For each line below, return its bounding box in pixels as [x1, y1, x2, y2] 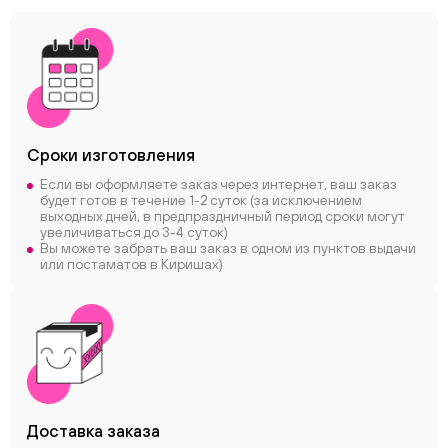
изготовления [82, 145, 195, 165]
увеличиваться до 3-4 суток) [40, 224, 228, 240]
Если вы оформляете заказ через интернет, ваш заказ [40, 176, 397, 192]
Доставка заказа [27, 421, 160, 441]
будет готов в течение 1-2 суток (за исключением [40, 192, 362, 208]
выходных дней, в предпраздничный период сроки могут [40, 208, 405, 224]
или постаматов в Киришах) [40, 256, 223, 272]
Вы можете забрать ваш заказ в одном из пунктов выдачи [40, 240, 416, 256]
